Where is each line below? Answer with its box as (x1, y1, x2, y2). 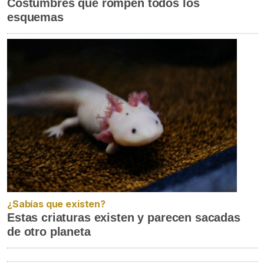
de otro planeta (7, 225, 91, 238)
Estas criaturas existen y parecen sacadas (7, 210, 240, 224)
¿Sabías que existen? (7, 197, 105, 210)
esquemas (7, 10, 64, 24)
